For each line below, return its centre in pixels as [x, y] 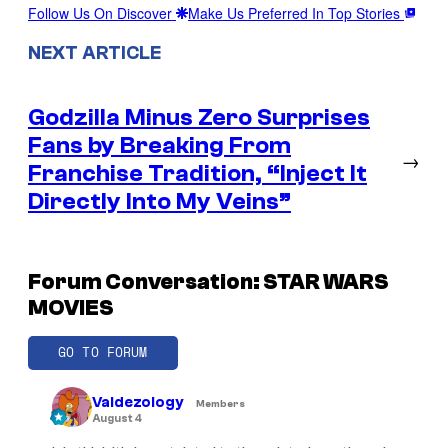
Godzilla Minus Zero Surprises [199, 117]
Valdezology [138, 403]
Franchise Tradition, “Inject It [197, 173]
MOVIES [71, 307]
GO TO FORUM [103, 352]
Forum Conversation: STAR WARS [208, 281]
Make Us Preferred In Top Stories [296, 13]
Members [220, 404]
